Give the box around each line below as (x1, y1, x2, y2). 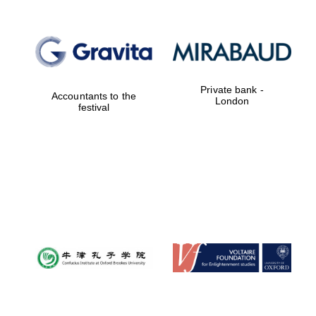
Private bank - (200, 84, 264, 96)
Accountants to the (51, 90, 137, 102)
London (214, 95, 250, 107)
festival (78, 102, 110, 114)
